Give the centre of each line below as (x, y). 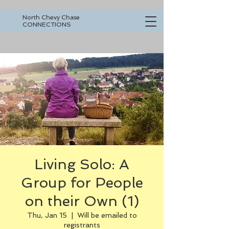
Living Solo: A (82, 164)
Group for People (82, 183)
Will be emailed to (107, 215)
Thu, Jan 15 (47, 215)
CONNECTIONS (47, 25)
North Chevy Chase (51, 17)
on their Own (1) (82, 201)
